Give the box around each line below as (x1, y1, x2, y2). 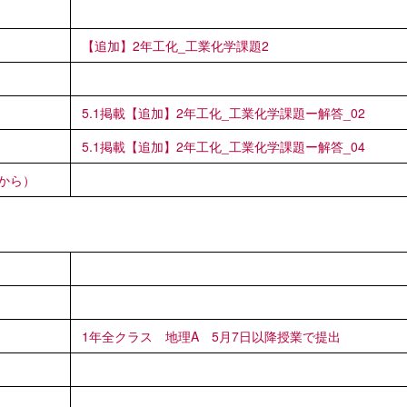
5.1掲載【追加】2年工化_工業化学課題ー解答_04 (82, 136, 365, 155)
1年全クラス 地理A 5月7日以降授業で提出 (82, 326, 341, 345)
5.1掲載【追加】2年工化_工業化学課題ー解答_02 (82, 103, 365, 122)
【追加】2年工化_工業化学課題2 (82, 35, 269, 55)
